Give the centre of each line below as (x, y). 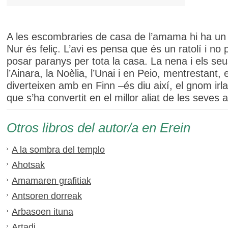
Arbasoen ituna (42, 211)
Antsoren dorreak (47, 196)
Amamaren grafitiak (51, 180)
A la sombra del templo (58, 149)
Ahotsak (28, 165)
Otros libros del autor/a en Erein (98, 127)
